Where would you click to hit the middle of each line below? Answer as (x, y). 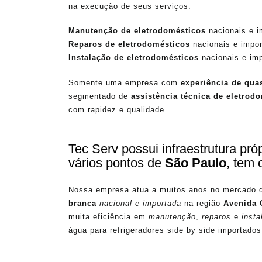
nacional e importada (140, 203)
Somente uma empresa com (125, 82)
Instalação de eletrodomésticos (134, 58)
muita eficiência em (108, 216)
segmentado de (100, 96)
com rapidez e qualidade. (118, 109)
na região (202, 203)
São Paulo (196, 163)
